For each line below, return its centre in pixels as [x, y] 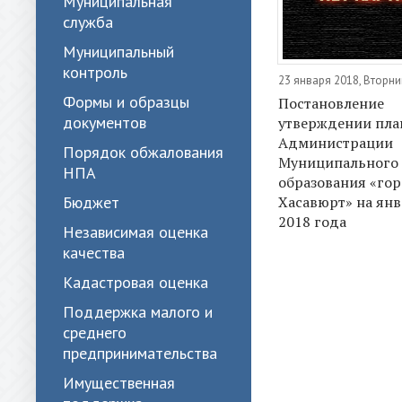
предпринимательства [140, 353]
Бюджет [91, 202]
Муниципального [338, 163]
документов [105, 122]
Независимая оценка [135, 232]
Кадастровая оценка [135, 282]
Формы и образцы [126, 102]
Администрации [336, 143]
